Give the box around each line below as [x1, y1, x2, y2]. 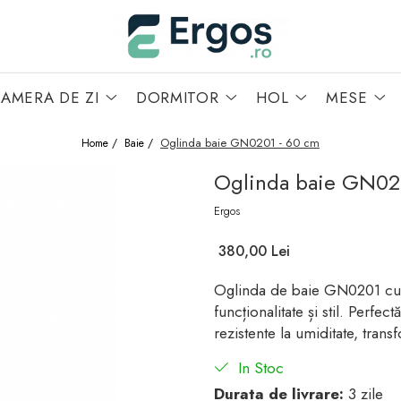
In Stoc [234, 356, 284, 379]
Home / [81, 134, 121, 151]
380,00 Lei [218, 240, 290, 261]
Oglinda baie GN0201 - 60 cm [160, 133, 320, 151]
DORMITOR [136, 86, 219, 108]
